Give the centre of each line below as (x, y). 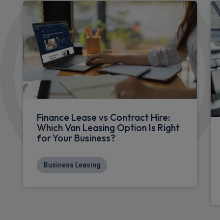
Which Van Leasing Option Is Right (108, 127)
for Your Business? (76, 138)
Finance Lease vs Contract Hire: (104, 117)
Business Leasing (72, 165)
